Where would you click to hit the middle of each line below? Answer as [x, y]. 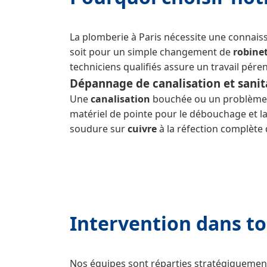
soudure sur [99, 129]
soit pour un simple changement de [151, 52]
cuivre [142, 129]
